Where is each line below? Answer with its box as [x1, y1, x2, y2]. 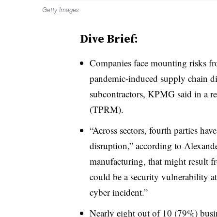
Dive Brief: [79, 30, 138, 46]
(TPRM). [89, 103, 124, 115]
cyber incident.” [89, 186, 148, 198]
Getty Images [42, 5, 79, 14]
